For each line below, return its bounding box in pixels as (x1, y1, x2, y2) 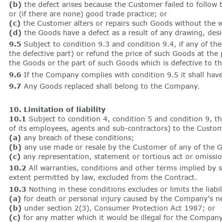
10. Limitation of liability (8, 105, 106, 113)
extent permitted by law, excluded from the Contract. (8, 173, 197, 182)
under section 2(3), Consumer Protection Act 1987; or (21, 203, 215, 212)
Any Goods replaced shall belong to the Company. (21, 82, 200, 91)
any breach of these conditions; (21, 133, 134, 142)
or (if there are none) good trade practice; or (8, 9, 167, 18)
